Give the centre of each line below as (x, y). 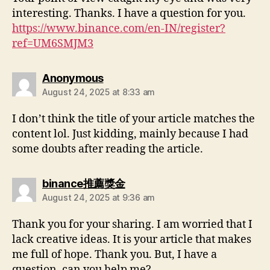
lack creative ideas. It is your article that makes (132, 240)
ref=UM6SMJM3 (53, 44)
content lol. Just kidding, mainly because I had (130, 134)
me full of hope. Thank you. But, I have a (115, 255)
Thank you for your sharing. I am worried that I (132, 225)
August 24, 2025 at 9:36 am (99, 198)
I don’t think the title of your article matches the (133, 119)
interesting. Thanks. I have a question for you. (129, 14)
